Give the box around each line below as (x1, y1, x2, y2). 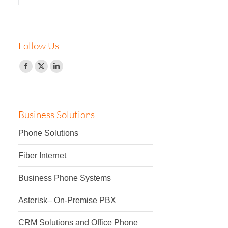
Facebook (25, 67, 62, 76)
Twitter (40, 67, 65, 76)
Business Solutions (18, 108, 95, 121)
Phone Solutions (18, 129, 78, 137)
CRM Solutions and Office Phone (18, 218, 138, 227)
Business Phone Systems (18, 174, 111, 182)
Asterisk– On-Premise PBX (18, 196, 116, 205)
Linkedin (55, 67, 87, 76)
